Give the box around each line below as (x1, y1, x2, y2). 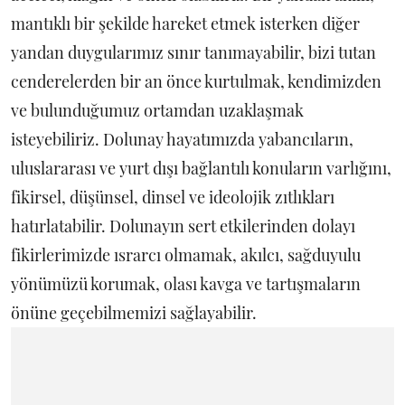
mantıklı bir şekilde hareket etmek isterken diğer (11, 13, 360, 35)
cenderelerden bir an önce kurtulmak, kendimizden (11, 71, 381, 93)
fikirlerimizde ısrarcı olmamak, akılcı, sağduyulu (11, 244, 361, 267)
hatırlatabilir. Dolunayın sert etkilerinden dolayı (11, 215, 355, 238)
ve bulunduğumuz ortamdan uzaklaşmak (11, 99, 304, 122)
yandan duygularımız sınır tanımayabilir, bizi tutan (11, 42, 376, 64)
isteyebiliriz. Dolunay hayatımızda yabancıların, (11, 128, 353, 151)
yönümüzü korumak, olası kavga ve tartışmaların (11, 273, 361, 296)
